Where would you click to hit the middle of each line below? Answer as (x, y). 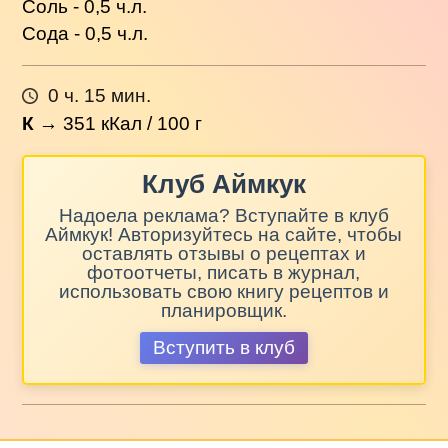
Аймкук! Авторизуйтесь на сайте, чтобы (224, 234)
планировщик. (223, 310)
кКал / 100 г (149, 124)
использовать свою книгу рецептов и (223, 291)
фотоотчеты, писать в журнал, (224, 272)
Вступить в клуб (223, 348)
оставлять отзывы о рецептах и (223, 253)
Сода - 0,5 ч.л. (85, 33)
